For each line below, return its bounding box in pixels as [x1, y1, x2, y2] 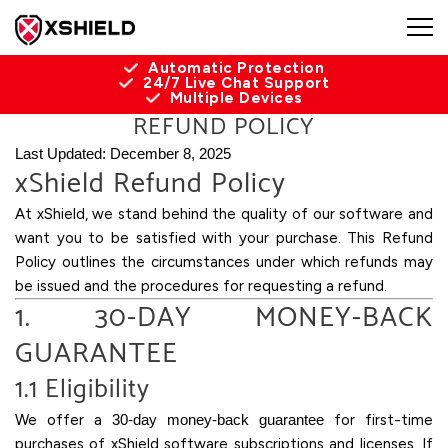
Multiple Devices [169, 89, 303, 107]
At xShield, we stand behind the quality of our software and [15, 205, 433, 223]
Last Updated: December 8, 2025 [15, 145, 231, 162]
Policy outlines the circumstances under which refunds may [15, 253, 433, 271]
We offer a [15, 411, 112, 429]
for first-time [324, 411, 433, 429]
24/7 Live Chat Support [143, 74, 329, 92]
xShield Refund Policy [15, 161, 286, 207]
